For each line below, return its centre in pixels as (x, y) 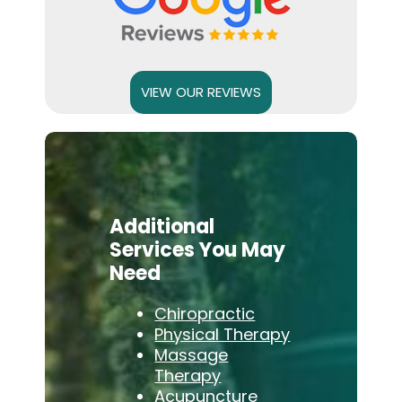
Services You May (198, 250)
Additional (162, 227)
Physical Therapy (223, 334)
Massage (192, 354)
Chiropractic (205, 313)
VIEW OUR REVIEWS (201, 92)
